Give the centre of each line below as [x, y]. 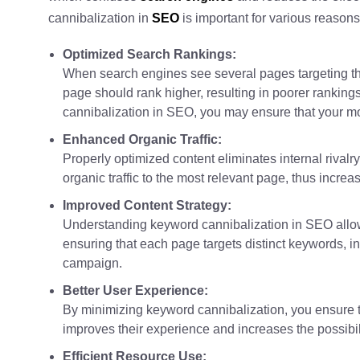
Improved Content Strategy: [147, 206]
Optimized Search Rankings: [149, 55]
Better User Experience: [135, 291]
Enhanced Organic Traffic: [144, 140]
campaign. [92, 264]
